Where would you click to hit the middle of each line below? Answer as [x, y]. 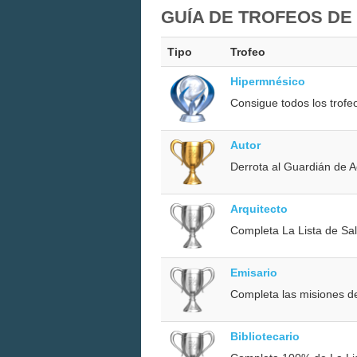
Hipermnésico [268, 81]
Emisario [254, 272]
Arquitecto [259, 208]
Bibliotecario [265, 336]
